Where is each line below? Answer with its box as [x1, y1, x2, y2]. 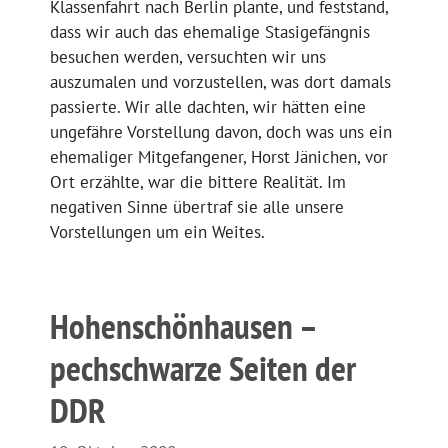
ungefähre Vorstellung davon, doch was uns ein [50, 121, 392, 144]
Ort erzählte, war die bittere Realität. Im [50, 171, 346, 194]
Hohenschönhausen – [50, 303, 316, 350]
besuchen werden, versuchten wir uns [50, 46, 326, 69]
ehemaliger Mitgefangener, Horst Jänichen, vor [50, 146, 388, 169]
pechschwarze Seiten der [50, 345, 356, 392]
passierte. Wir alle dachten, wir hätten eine [50, 96, 366, 119]
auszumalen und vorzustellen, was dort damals [50, 71, 391, 94]
